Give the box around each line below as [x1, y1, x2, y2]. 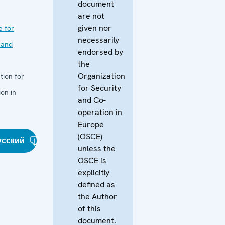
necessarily [78, 34, 119, 45]
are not [78, 10, 104, 21]
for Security [78, 82, 121, 93]
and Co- [78, 94, 106, 105]
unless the [78, 143, 116, 154]
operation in [78, 106, 122, 118]
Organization [78, 70, 125, 81]
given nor [78, 22, 111, 33]
